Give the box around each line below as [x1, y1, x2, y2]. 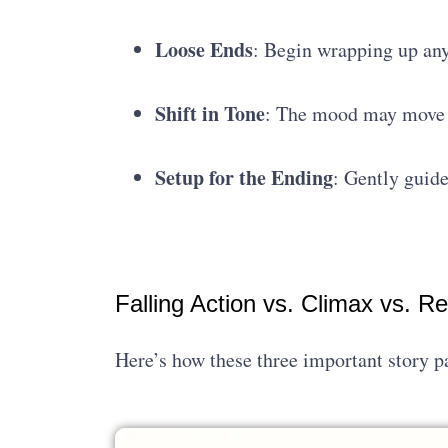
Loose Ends [154, 34, 253, 64]
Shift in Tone [154, 98, 265, 128]
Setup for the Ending [154, 162, 333, 192]
